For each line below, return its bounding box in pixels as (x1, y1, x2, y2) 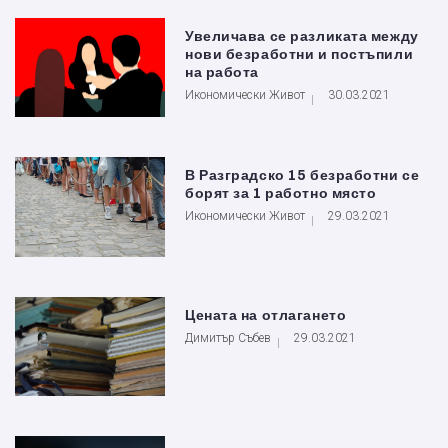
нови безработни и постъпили (185, 47, 414, 63)
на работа (185, 65, 260, 81)
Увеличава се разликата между (185, 29, 419, 45)
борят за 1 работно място (185, 186, 377, 202)
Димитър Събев (185, 330, 271, 345)
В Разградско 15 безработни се (185, 168, 420, 184)
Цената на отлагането (185, 307, 347, 323)
